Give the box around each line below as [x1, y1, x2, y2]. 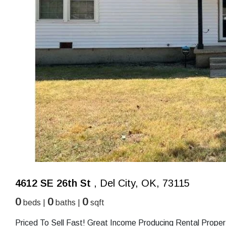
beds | [21, 198, 47, 207]
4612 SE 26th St [15, 178, 91, 189]
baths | [53, 198, 82, 207]
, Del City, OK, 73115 [91, 178, 190, 189]
